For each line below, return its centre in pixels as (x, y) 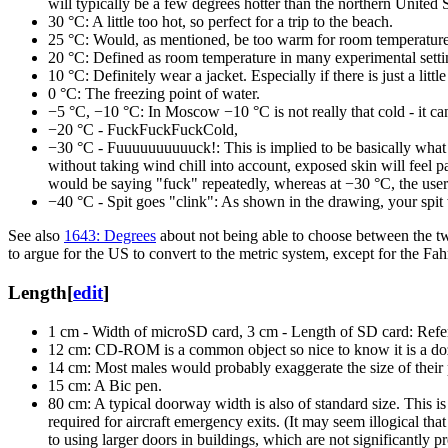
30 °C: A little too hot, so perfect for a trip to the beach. (220, 22)
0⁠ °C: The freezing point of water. (154, 94)
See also (36, 236)
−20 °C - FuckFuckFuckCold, (143, 130)
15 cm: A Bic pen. (105, 385)
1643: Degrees (110, 236)
